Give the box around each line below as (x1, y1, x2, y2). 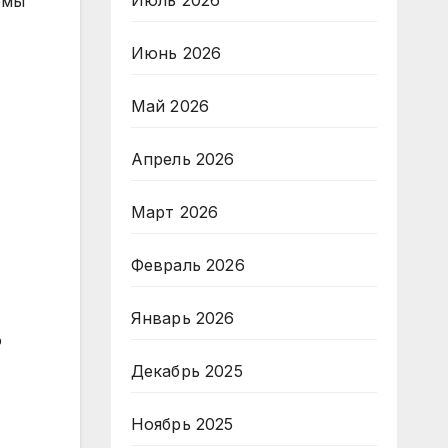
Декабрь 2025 (130, 361, 243, 381)
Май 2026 (130, 96, 210, 116)
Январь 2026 (130, 308, 235, 328)
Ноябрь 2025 (130, 414, 234, 434)
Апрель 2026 (130, 149, 235, 169)
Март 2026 (130, 202, 219, 222)
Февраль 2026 (130, 255, 245, 275)
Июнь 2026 (130, 43, 222, 63)
